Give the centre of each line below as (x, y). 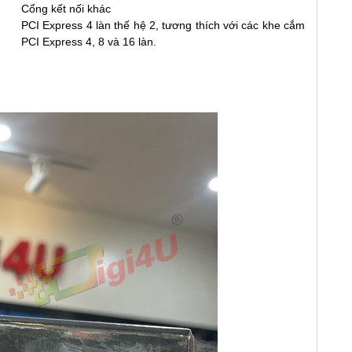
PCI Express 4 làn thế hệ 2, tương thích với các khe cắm (163, 25)
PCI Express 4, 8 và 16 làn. (89, 41)
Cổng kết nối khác (66, 8)
